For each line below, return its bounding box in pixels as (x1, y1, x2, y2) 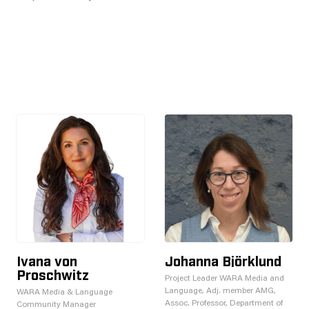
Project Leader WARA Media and (165, 275, 284, 283)
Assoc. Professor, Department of (165, 299, 283, 308)
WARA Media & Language (17, 288, 112, 297)
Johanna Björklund (165, 252, 281, 268)
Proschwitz (17, 266, 89, 282)
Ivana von (17, 252, 77, 268)
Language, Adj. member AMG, (165, 287, 276, 295)
